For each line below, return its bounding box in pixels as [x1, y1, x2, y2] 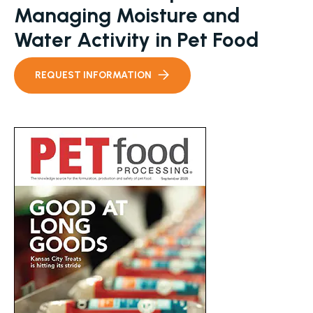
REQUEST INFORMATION [35, 69, 152, 81]
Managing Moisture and [14, 3, 240, 27]
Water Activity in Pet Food [14, 27, 259, 52]
